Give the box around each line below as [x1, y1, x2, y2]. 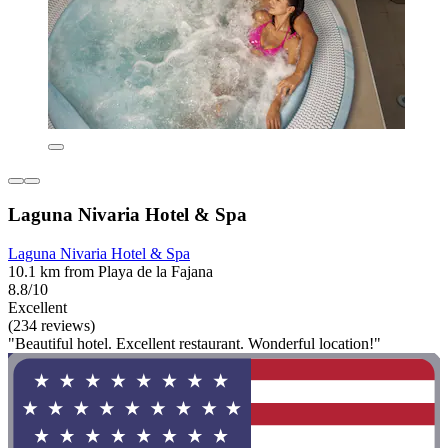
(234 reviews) [8, 316, 95, 334]
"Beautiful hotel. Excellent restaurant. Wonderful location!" [8, 334, 381, 352]
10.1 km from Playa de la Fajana [8, 262, 213, 280]
